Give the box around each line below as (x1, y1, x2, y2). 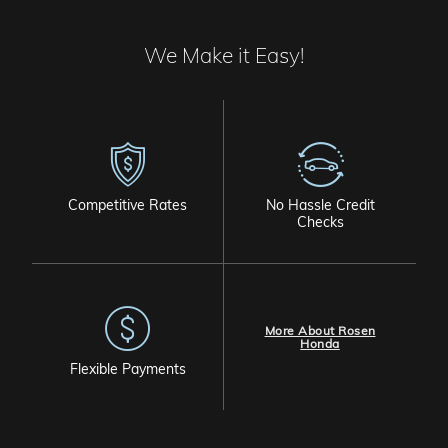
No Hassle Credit (265, 196, 375, 214)
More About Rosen (264, 323, 376, 338)
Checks (296, 213, 344, 231)
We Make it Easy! (143, 42, 305, 68)
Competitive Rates (68, 196, 187, 214)
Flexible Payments (69, 360, 186, 378)
